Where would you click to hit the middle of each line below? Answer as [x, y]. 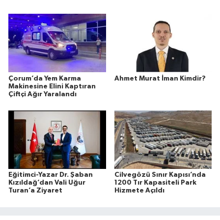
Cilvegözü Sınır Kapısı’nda [160, 175]
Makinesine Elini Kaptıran [52, 86]
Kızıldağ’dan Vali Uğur [47, 183]
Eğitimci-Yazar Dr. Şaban [51, 175]
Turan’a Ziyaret [35, 191]
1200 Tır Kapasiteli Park [155, 183]
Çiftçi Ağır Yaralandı [42, 94]
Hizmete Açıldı [139, 191]
